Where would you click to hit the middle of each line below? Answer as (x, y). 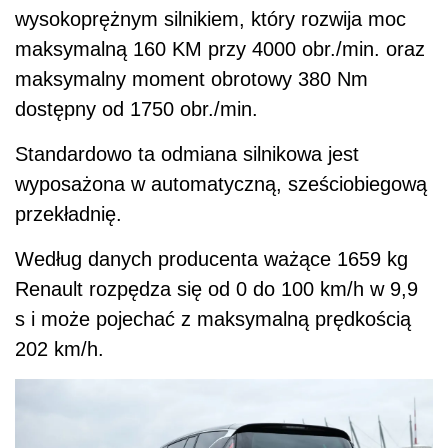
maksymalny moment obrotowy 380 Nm (191, 78)
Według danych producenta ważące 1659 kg (211, 258)
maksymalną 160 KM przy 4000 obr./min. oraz (220, 48)
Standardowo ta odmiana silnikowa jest (187, 153)
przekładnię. (68, 213)
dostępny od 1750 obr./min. (136, 108)
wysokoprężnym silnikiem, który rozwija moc (210, 18)
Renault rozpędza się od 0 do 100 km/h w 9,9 (216, 288)
